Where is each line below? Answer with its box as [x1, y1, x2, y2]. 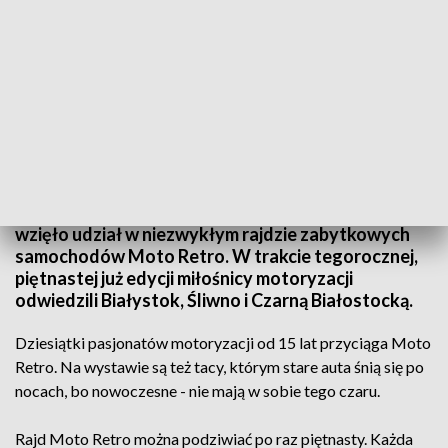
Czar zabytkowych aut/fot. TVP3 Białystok [15, 170, 235, 185]
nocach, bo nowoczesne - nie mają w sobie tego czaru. [15, 381, 380, 400]
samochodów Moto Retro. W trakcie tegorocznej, [15, 245, 418, 267]
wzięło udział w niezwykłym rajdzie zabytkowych [15, 223, 410, 245]
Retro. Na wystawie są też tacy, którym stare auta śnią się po [15, 357, 424, 376]
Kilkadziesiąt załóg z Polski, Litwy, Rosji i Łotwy [15, 201, 395, 223]
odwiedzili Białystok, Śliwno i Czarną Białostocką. [15, 289, 413, 311]
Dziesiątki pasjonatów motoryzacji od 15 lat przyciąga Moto [15, 333, 431, 352]
